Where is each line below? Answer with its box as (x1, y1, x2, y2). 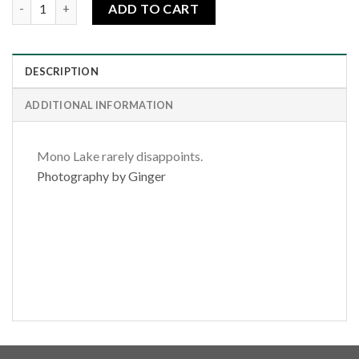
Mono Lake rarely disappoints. (37, 148, 203, 164)
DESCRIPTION (25, 65, 99, 79)
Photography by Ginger (37, 168, 166, 184)
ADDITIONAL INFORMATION (25, 99, 174, 112)
